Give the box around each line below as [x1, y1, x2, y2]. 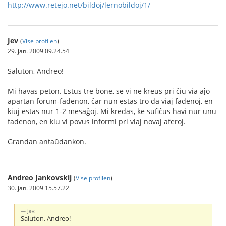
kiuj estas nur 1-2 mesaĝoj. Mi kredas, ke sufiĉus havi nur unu [8, 106, 216, 116]
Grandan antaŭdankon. [8, 137, 86, 146]
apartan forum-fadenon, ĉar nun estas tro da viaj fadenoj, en [8, 96, 213, 106]
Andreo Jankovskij [8, 173, 72, 182]
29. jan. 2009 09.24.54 [8, 47, 69, 55]
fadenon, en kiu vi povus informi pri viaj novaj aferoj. [8, 117, 186, 126]
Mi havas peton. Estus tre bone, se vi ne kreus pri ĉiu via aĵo [8, 86, 210, 96]
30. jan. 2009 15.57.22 [8, 184, 69, 192]
